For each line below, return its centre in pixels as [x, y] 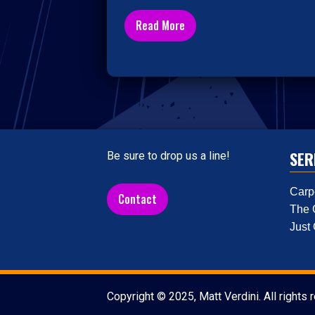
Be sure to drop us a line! [168, 155]
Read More [160, 26]
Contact [137, 199]
